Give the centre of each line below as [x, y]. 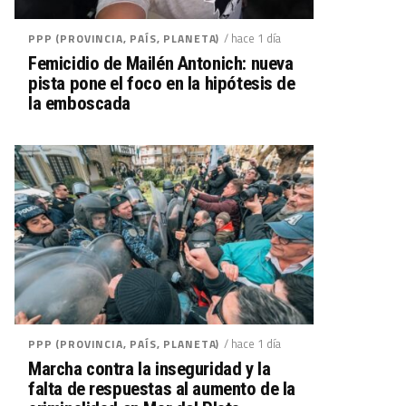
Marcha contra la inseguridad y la [150, 369]
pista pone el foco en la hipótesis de [162, 83]
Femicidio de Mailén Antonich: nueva [161, 63]
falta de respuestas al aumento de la [162, 389]
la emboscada [80, 103]
